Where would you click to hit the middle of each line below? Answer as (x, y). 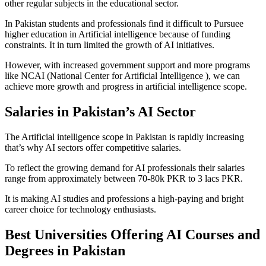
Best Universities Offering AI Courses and (132, 235)
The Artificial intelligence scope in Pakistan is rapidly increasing (124, 137)
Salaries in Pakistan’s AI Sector (100, 112)
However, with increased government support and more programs (127, 65)
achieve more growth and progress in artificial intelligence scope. (126, 87)
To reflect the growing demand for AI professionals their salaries (125, 168)
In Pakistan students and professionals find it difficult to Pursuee (124, 24)
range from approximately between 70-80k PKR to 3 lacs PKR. (124, 179)
